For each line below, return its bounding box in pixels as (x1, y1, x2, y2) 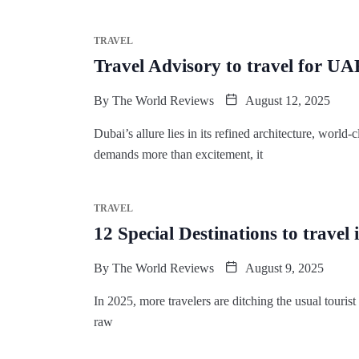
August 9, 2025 (242, 260, 324, 275)
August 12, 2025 (242, 93, 330, 107)
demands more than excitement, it (94, 147, 263, 161)
